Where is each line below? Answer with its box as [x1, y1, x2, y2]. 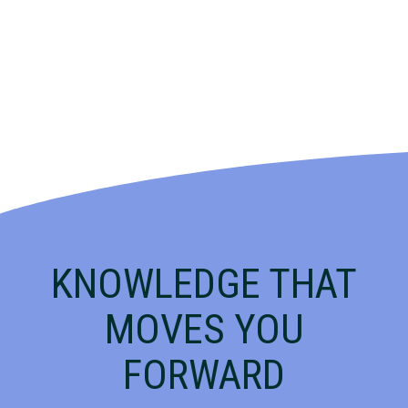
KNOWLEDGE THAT [51, 259, 357, 308]
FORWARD [123, 350, 285, 399]
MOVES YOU [104, 304, 304, 353]
